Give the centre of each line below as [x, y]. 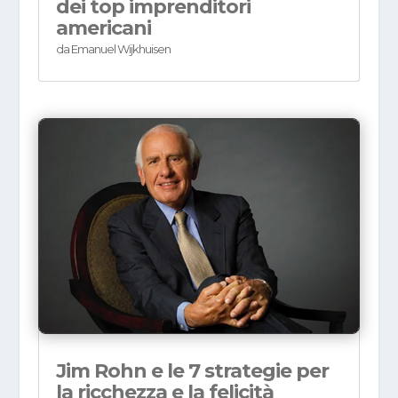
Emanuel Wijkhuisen [120, 49]
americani [103, 28]
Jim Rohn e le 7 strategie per [192, 370]
